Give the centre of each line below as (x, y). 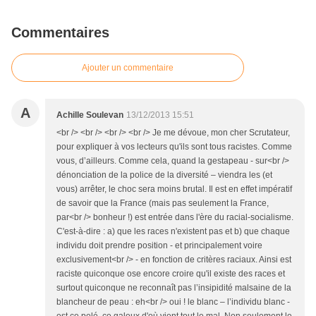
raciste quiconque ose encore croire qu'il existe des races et (171, 274)
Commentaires (60, 33)
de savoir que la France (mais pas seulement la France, (163, 203)
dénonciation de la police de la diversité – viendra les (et (164, 175)
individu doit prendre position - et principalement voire (159, 246)
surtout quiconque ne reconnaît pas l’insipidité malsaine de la (174, 288)
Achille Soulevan (90, 115)
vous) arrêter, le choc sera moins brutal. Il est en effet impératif (174, 189)
